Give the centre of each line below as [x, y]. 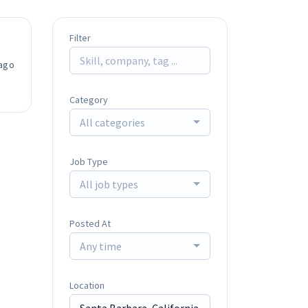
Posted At [90, 223]
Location [87, 285]
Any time [101, 246]
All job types [109, 184]
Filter [80, 38]
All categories [112, 122]
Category [89, 100]
